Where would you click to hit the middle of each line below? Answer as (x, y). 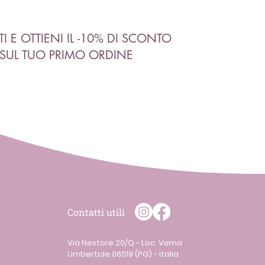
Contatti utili (96, 212)
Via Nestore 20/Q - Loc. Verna (125, 243)
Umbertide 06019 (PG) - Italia (123, 254)
